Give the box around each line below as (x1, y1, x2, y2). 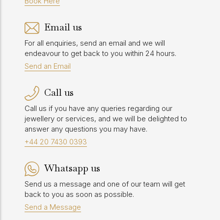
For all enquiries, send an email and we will (25, 38, 165, 48)
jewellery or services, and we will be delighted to (25, 114, 187, 123)
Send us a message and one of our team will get (25, 179, 185, 189)
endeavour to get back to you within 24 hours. (25, 49, 176, 58)
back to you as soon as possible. (25, 190, 134, 199)
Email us (44, 21, 82, 33)
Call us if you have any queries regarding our (25, 104, 172, 113)
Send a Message (25, 202, 81, 212)
